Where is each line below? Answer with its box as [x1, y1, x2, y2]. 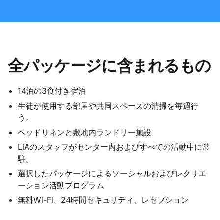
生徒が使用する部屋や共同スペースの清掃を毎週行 [18, 101, 198, 111]
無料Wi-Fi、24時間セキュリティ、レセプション [18, 195, 189, 205]
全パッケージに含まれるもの [8, 56, 211, 76]
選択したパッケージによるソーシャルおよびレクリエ [18, 168, 206, 179]
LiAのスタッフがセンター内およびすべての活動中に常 [18, 142, 210, 152]
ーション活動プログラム [18, 180, 104, 191]
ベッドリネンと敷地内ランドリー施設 [18, 127, 151, 137]
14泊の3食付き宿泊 [18, 86, 86, 96]
